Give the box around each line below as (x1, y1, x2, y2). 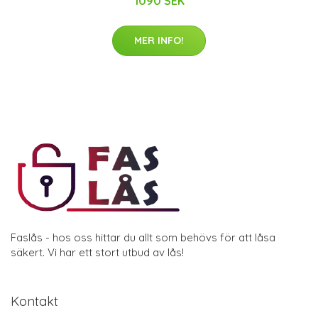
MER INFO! (134, 34, 184, 48)
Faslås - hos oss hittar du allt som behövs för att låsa (11, 231, 275, 245)
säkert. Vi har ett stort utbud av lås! (11, 246, 184, 260)
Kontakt (11, 293, 58, 310)
